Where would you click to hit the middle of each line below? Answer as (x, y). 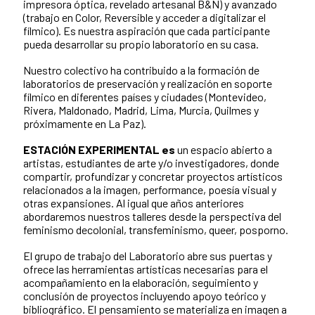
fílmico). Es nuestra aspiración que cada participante (147, 31)
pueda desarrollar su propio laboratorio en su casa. (141, 44)
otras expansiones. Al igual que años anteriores (134, 203)
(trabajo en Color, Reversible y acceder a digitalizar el (144, 18)
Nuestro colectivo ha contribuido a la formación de (141, 70)
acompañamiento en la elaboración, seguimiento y (141, 283)
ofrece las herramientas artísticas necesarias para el (146, 269)
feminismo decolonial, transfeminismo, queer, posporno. (156, 230)
